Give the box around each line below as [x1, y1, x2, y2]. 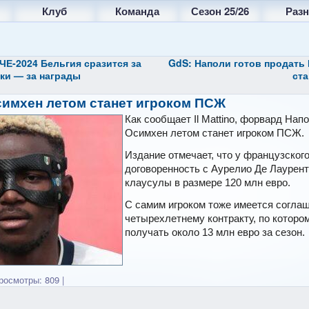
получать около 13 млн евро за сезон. [124, 226, 305, 238]
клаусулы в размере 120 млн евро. [124, 177, 290, 188]
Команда [115, 3, 159, 19]
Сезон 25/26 [191, 3, 249, 19]
